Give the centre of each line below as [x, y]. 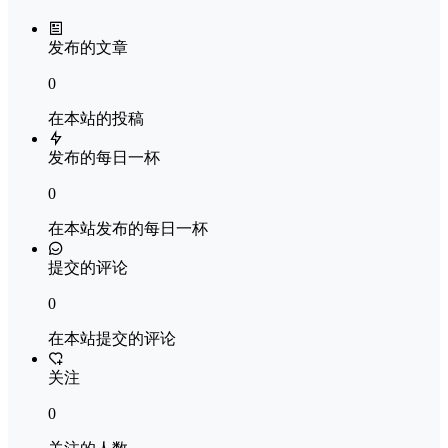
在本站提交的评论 [112, 338]
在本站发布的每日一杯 [128, 228]
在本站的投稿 [96, 118]
